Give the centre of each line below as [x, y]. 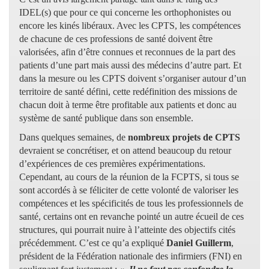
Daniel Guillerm [199, 243]
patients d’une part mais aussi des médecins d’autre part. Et [130, 65]
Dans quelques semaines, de [74, 137]
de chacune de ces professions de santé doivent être [116, 38]
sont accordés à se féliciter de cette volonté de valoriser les [129, 190]
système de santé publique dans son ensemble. [106, 118]
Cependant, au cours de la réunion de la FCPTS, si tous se [129, 177]
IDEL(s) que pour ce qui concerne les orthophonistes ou [125, 12]
